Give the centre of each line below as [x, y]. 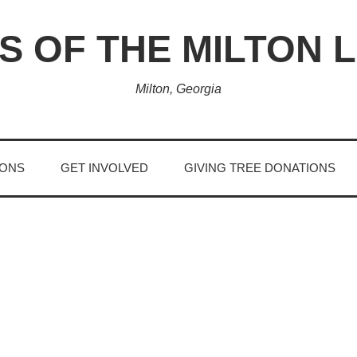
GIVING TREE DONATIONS [260, 167]
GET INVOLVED [104, 167]
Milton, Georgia [178, 88]
